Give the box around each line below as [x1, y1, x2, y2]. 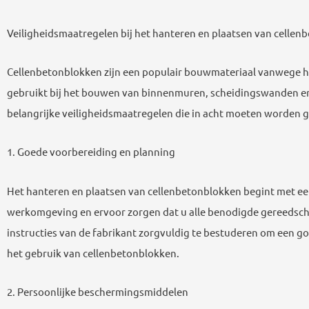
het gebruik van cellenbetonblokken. [7, 246, 179, 259]
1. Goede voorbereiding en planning [7, 145, 175, 159]
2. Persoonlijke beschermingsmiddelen [7, 284, 188, 298]
